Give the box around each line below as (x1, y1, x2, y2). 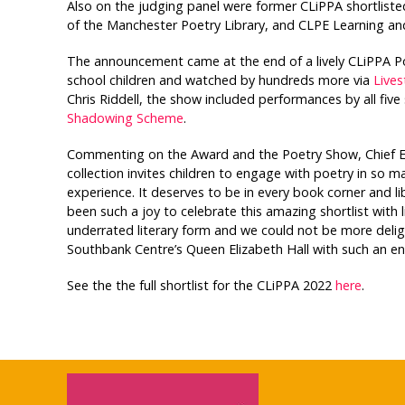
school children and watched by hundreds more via (66, 71, 373, 89)
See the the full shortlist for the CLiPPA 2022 (66, 277, 335, 295)
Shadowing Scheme (66, 109, 184, 127)
